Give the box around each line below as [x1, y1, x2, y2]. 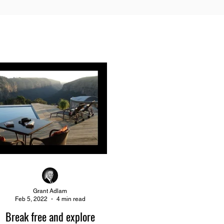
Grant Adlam [33, 187, 67, 194]
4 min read [56, 195, 85, 202]
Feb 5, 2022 [14, 195, 47, 202]
